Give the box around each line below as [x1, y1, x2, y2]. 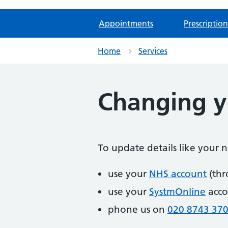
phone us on [108, 204, 167, 215]
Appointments [99, 18, 153, 28]
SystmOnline [149, 186, 206, 197]
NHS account [149, 168, 207, 180]
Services [138, 46, 167, 56]
